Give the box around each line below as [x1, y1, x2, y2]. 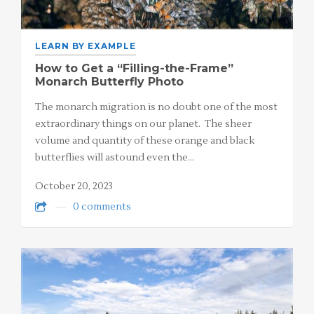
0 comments [73, 200, 131, 213]
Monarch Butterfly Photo [35, 75, 184, 89]
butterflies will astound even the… [35, 151, 194, 165]
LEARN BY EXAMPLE [35, 41, 136, 52]
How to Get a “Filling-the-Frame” [35, 62, 233, 76]
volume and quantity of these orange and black [35, 135, 254, 148]
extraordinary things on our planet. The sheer [35, 118, 252, 131]
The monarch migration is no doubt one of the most [35, 101, 278, 114]
